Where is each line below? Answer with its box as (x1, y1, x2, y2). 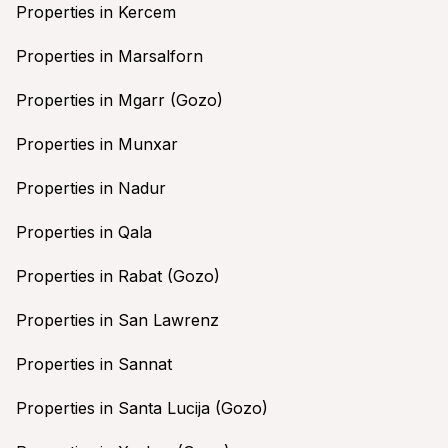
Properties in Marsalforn (16, 45, 203, 66)
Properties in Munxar (16, 133, 178, 154)
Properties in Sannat (16, 353, 172, 374)
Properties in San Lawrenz (16, 309, 219, 330)
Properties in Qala (16, 221, 152, 242)
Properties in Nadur (16, 177, 166, 198)
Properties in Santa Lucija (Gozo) (16, 397, 268, 418)
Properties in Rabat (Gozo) (16, 265, 220, 286)
